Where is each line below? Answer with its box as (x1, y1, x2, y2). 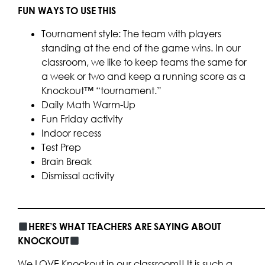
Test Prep (41, 141, 81, 153)
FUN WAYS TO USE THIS (18, 5, 116, 17)
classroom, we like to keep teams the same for (41, 56, 247, 68)
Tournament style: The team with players (41, 27, 221, 40)
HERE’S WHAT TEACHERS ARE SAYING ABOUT (28, 221, 222, 233)
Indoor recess (41, 127, 101, 139)
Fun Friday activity (41, 112, 123, 125)
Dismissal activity (41, 169, 115, 182)
